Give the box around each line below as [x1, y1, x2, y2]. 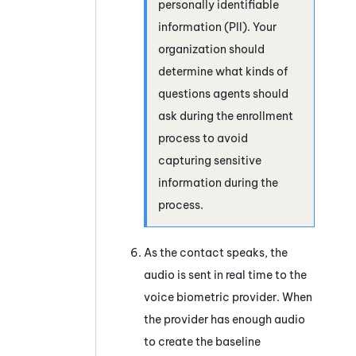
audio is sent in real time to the [144, 267, 307, 282]
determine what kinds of [158, 64, 288, 79]
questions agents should [158, 86, 288, 101]
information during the [158, 175, 278, 190]
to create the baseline [144, 334, 261, 349]
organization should [158, 41, 265, 56]
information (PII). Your [158, 19, 277, 34]
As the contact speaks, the [144, 245, 288, 260]
